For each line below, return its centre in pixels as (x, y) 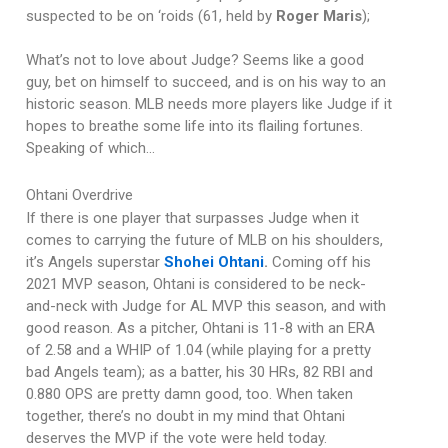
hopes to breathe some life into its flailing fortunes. (194, 126)
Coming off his (319, 262)
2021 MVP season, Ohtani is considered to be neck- (195, 284)
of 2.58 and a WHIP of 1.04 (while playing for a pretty (198, 350)
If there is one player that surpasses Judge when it (192, 218)
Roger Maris (318, 16)
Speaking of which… (90, 148)
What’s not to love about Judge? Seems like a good (194, 60)
